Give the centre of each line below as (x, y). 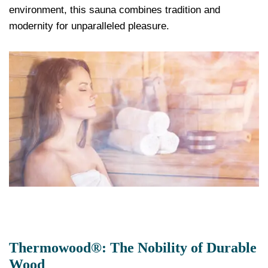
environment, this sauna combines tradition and (115, 10)
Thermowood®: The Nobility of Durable (133, 247)
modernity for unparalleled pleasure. (89, 26)
